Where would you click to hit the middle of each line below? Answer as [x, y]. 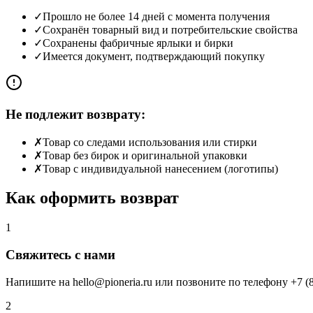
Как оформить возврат [92, 198]
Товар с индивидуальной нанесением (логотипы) [160, 168]
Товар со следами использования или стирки [150, 142]
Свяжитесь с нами [60, 255]
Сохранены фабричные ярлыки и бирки [138, 43]
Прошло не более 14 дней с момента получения [156, 17]
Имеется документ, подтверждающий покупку [154, 57]
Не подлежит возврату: [75, 114]
